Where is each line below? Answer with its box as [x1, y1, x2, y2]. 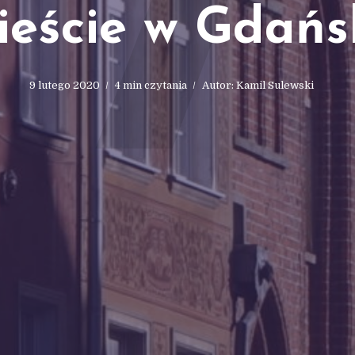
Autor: [202, 79, 236, 91]
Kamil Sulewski [236, 79, 314, 91]
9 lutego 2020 [29, 79, 100, 91]
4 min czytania [115, 79, 187, 91]
